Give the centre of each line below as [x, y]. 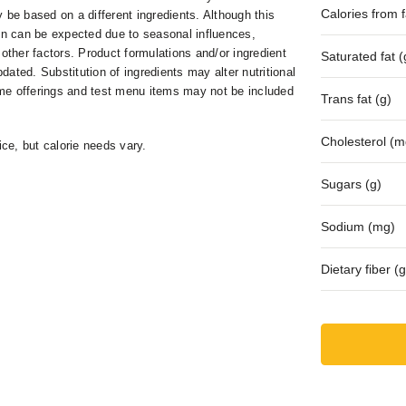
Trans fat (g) [357, 98]
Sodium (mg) [358, 226]
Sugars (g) [352, 184]
